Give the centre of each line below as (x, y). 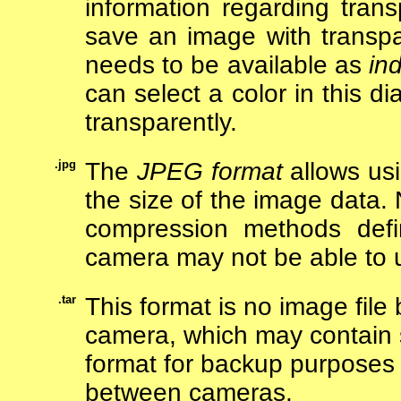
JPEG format (209, 172)
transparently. (161, 122)
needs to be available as (227, 64)
